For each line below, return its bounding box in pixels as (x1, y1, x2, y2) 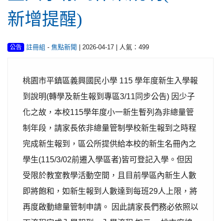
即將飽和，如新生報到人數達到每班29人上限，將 (23, 187, 197, 195)
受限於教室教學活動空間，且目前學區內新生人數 (23, 171, 196, 180)
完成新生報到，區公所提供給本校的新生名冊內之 (23, 140, 196, 148)
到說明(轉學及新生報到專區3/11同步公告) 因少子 (23, 92, 195, 101)
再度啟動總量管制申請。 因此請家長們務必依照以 (23, 203, 198, 211)
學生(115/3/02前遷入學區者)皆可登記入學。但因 (23, 155, 192, 164)
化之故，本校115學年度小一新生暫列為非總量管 (23, 108, 194, 116)
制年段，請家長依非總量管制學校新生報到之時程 (23, 124, 196, 132)
